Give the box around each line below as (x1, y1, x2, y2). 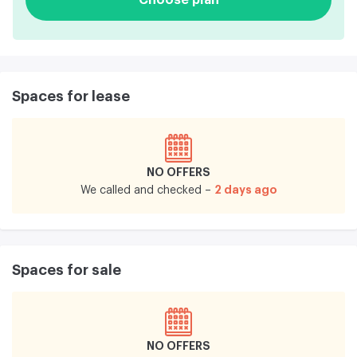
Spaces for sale (12, 262, 121, 277)
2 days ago (214, 183, 277, 195)
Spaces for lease (12, 88, 130, 104)
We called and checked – (80, 184, 211, 196)
